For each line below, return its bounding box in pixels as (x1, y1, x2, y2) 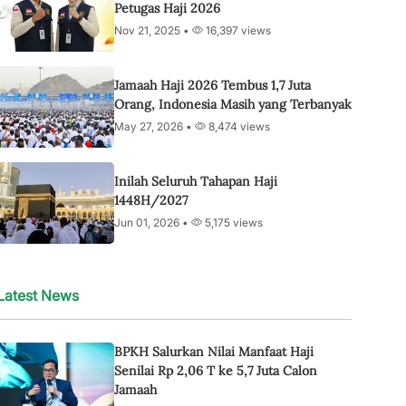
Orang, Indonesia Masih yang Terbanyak (114, 95, 352, 112)
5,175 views (202, 215, 263, 229)
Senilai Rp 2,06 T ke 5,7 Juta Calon (114, 362, 317, 379)
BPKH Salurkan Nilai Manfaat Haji (114, 343, 314, 360)
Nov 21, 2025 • (114, 23, 192, 37)
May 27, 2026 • (114, 119, 195, 133)
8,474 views (206, 119, 270, 133)
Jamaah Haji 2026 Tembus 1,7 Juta (114, 76, 311, 93)
